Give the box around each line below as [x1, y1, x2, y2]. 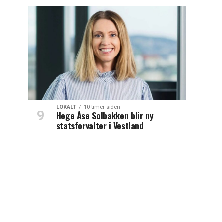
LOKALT [56, 104, 76, 111]
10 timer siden [83, 104, 120, 111]
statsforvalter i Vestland [56, 119, 144, 132]
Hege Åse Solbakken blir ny [56, 109, 154, 122]
